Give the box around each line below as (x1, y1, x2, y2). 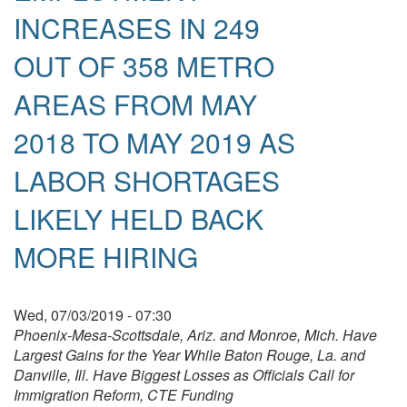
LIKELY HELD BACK (14, 198, 263, 238)
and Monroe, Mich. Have (220, 323, 377, 345)
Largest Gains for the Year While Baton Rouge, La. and (14, 343, 365, 365)
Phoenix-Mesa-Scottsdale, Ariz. (14, 323, 220, 345)
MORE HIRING (14, 236, 198, 276)
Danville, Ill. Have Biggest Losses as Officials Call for (14, 363, 354, 385)
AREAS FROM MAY (14, 84, 257, 124)
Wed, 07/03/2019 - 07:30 (14, 303, 172, 325)
